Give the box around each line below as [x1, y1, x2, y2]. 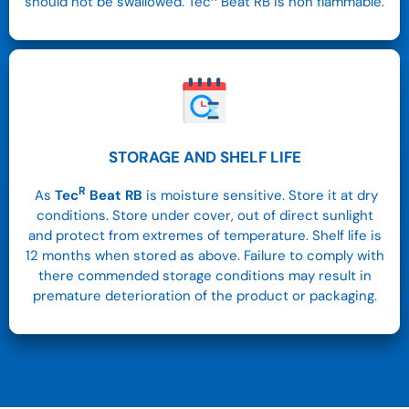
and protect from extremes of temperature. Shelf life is [27, 226, 382, 246]
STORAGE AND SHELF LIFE [108, 147, 301, 168]
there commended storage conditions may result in [37, 267, 372, 286]
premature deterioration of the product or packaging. [32, 287, 377, 306]
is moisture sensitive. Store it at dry [142, 186, 378, 205]
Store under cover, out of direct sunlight [111, 206, 373, 225]
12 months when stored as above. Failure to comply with [25, 246, 384, 266]
